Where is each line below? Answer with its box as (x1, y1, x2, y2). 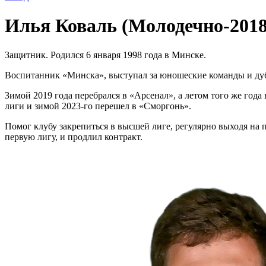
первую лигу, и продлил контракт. (5, 131, 142, 142)
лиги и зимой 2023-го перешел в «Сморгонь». (5, 100, 191, 111)
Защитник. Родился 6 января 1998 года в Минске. (5, 49, 206, 60)
